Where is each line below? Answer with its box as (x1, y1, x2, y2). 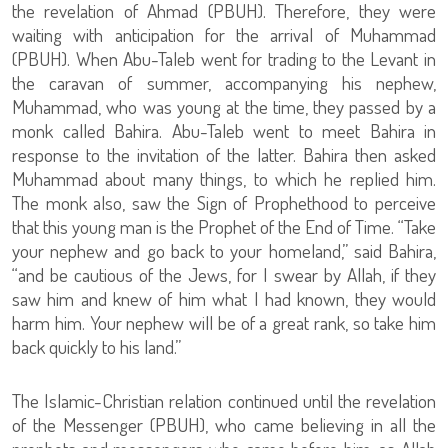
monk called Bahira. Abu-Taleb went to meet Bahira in (12, 118, 436, 144)
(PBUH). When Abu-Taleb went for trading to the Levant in (12, 46, 436, 72)
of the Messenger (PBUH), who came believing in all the (12, 412, 436, 438)
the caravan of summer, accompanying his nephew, (12, 70, 436, 96)
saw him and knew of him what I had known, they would (12, 286, 436, 312)
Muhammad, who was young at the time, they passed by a (12, 94, 436, 120)
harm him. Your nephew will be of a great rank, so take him (12, 310, 436, 336)
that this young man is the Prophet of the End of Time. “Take (12, 214, 436, 240)
